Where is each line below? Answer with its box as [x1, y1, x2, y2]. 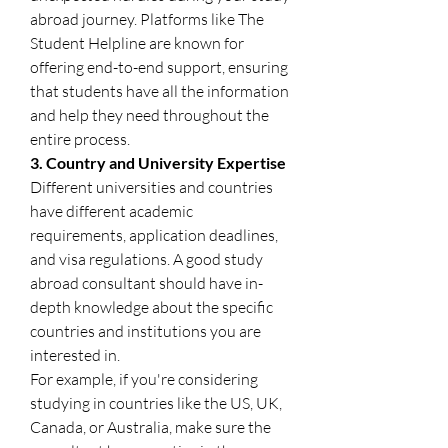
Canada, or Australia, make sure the [30, 416, 271, 437]
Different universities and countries [30, 176, 273, 197]
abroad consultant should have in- [30, 272, 263, 293]
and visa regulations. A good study [30, 248, 263, 269]
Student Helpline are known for [30, 32, 244, 53]
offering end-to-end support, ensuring [30, 56, 288, 77]
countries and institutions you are [30, 320, 261, 341]
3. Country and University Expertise [30, 152, 286, 172]
